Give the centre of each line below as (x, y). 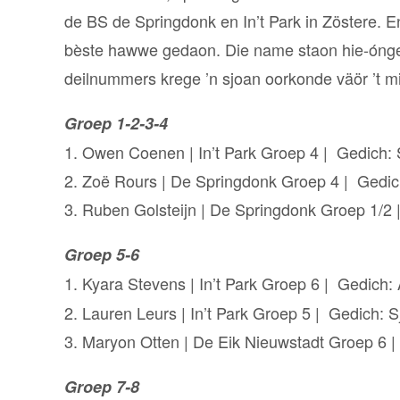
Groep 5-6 (102, 254)
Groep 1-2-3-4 (116, 123)
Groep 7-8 (104, 387)
